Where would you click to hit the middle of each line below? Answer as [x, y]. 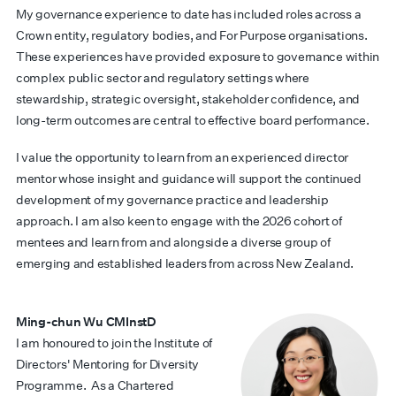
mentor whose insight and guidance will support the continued [189, 179]
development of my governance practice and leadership [172, 200]
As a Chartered [132, 385]
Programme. [51, 385]
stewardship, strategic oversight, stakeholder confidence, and [188, 99]
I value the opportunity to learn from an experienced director [183, 157]
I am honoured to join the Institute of [114, 343]
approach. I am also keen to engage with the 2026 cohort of [179, 221]
